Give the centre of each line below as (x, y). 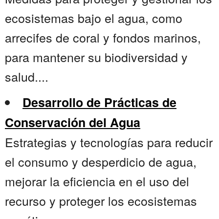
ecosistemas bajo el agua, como (94, 18)
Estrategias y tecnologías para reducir (109, 142)
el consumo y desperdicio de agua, (101, 162)
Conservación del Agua (73, 122)
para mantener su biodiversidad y (96, 57)
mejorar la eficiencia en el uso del (97, 181)
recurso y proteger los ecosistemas (101, 201)
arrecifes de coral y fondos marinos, (103, 37)
